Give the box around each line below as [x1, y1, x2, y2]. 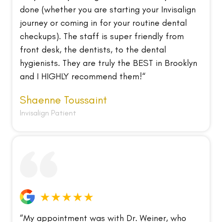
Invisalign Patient [20, 108, 76, 118]
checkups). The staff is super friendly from [20, 31, 184, 42]
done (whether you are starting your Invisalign [20, 4, 196, 15]
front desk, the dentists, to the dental [20, 44, 166, 55]
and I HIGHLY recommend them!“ [20, 71, 146, 82]
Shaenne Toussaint [20, 93, 107, 107]
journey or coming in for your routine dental [20, 17, 187, 29]
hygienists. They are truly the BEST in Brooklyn [20, 57, 197, 69]
